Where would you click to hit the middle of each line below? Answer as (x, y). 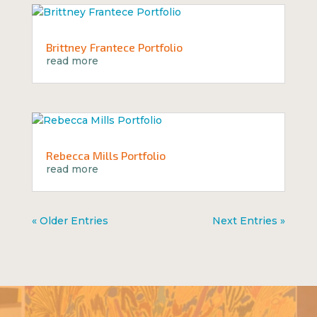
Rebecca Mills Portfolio (105, 155)
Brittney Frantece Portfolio (114, 47)
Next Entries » (249, 220)
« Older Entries (70, 220)
